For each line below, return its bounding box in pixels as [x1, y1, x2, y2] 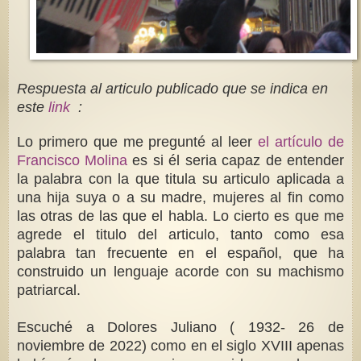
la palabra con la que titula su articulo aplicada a [17, 171, 344, 188]
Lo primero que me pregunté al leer [17, 134, 258, 151]
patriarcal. [17, 282, 81, 299]
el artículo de [258, 134, 344, 151]
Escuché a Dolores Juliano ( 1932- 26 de [17, 319, 344, 336]
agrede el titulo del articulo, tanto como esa [17, 226, 344, 243]
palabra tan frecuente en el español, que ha [17, 245, 344, 262]
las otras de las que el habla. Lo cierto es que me [17, 208, 344, 225]
